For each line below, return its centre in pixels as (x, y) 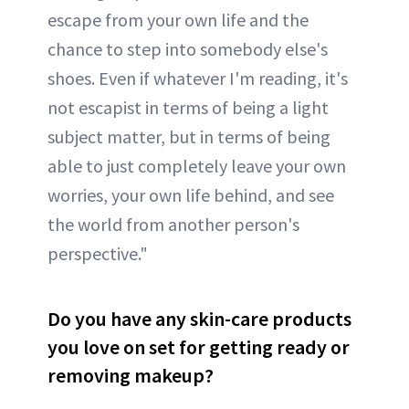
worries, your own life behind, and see (191, 195)
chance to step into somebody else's (188, 49)
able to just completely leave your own (197, 166)
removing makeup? (131, 375)
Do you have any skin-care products (199, 319)
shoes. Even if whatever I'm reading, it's (198, 78)
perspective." (98, 253)
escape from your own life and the (178, 20)
